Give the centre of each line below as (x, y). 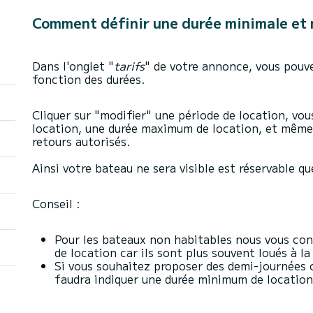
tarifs (129, 66)
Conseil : (56, 203)
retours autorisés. (83, 141)
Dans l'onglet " (73, 66)
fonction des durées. (89, 79)
